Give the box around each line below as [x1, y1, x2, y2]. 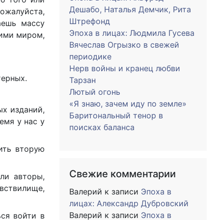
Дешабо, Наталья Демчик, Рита [69, 4, 191, 14]
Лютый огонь [69, 87, 120, 97]
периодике [69, 52, 111, 61]
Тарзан [69, 75, 96, 85]
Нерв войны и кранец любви [69, 63, 180, 73]
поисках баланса [69, 122, 135, 132]
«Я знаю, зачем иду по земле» [69, 99, 187, 109]
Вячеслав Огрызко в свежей [69, 40, 179, 50]
